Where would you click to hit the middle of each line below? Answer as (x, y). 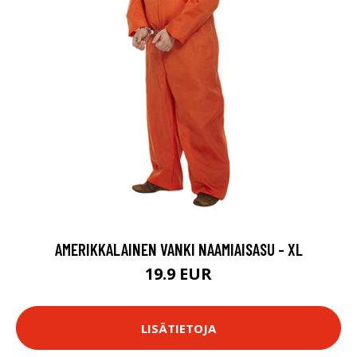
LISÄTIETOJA (178, 328)
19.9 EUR (178, 274)
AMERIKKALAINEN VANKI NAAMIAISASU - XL (178, 249)
